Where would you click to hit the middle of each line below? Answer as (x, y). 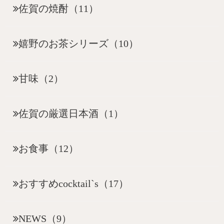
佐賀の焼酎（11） (59, 9)
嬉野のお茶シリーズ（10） (79, 44)
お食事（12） (49, 149)
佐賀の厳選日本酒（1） (71, 114)
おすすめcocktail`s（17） (74, 184)
